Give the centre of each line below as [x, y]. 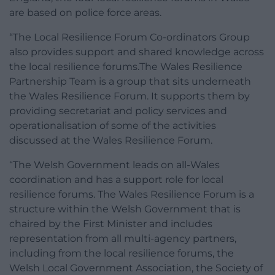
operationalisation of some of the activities [113, 125]
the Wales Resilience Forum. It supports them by [130, 96]
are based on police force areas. [85, 12]
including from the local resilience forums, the [122, 253]
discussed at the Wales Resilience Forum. [111, 140]
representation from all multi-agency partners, [123, 238]
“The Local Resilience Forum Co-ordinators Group [130, 37]
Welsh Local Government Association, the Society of [136, 268]
